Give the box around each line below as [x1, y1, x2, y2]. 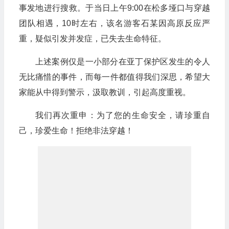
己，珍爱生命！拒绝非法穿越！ [18, 126, 133, 135]
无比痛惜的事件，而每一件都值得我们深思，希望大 [18, 73, 210, 81]
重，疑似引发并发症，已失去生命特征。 [18, 34, 166, 43]
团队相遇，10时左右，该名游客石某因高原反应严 [18, 19, 210, 28]
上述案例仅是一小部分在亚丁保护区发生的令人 [35, 57, 210, 66]
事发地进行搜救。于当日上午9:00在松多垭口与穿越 [18, 4, 210, 12]
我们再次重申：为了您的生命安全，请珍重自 [35, 111, 210, 120]
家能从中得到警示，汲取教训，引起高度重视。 [18, 88, 191, 97]
